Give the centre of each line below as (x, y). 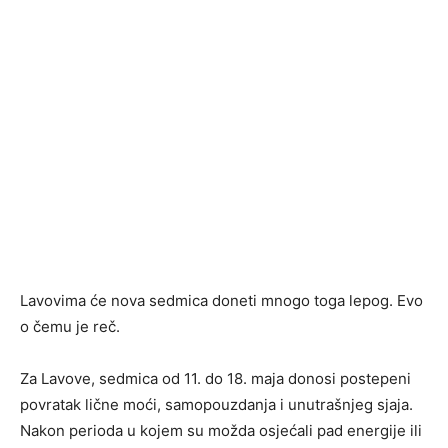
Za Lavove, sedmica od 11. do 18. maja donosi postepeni (215, 379)
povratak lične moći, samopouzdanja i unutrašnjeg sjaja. (216, 405)
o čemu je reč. (70, 327)
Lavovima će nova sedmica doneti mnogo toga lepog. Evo (221, 301)
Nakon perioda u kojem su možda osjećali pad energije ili (221, 431)
